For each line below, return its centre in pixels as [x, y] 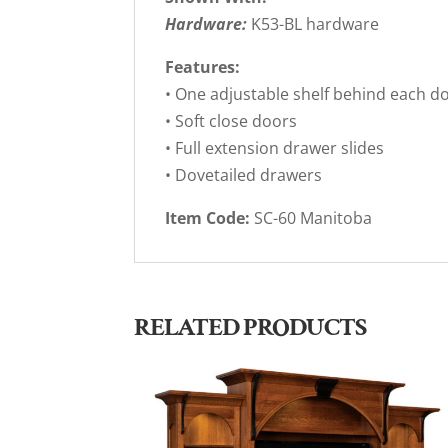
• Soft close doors [231, 121]
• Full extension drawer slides [275, 148]
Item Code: [210, 218]
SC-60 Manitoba [313, 218]
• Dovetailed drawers [244, 175]
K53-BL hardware [315, 24]
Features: [203, 67]
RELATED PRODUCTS [250, 327]
